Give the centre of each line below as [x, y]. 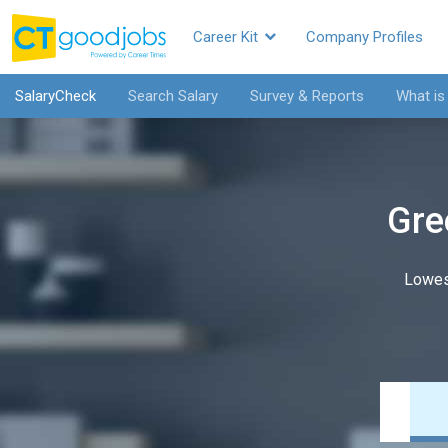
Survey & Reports [307, 96]
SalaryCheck [55, 96]
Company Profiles [364, 37]
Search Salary [173, 96]
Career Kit [227, 37]
